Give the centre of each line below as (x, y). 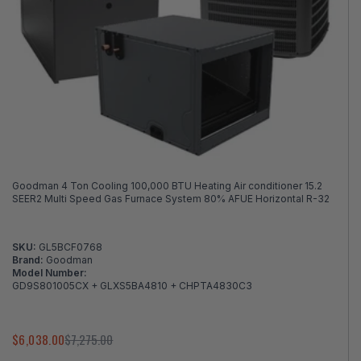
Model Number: (50, 273)
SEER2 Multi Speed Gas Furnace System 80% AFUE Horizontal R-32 (171, 199)
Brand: (29, 260)
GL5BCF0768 (71, 247)
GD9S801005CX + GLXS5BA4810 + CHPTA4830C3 (132, 286)
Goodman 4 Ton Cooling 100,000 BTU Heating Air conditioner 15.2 (167, 186)
